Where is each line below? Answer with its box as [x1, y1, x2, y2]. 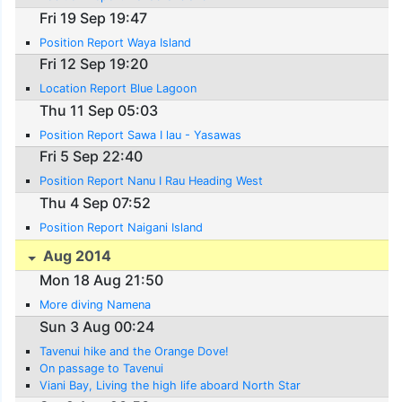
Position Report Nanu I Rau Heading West [39, 174, 264, 188]
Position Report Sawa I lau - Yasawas [39, 127, 242, 142]
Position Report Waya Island [39, 35, 192, 49]
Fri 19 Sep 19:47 [39, 8, 148, 27]
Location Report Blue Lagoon [39, 82, 197, 96]
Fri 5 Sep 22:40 [39, 147, 144, 166]
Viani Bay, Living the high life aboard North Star [39, 378, 301, 392]
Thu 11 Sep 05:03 [39, 100, 159, 119]
